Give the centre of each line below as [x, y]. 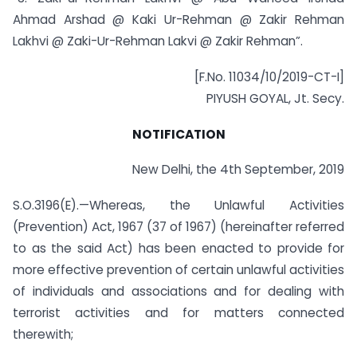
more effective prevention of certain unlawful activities [178, 270]
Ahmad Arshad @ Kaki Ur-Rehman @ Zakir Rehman [178, 20]
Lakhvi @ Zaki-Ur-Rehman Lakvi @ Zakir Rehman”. [158, 41]
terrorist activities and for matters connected [178, 313]
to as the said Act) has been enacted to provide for [178, 249]
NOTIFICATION [178, 134]
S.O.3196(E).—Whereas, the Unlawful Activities [178, 206]
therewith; [43, 335]
